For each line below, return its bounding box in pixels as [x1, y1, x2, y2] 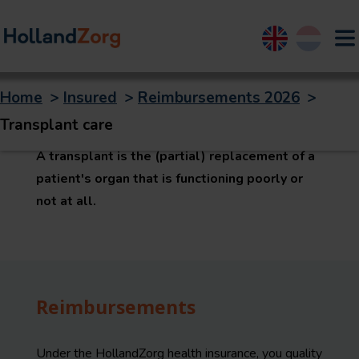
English [260, 27, 301, 45]
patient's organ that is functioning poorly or [36, 170, 303, 188]
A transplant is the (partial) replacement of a [36, 147, 315, 165]
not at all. [36, 192, 96, 210]
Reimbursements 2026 [138, 87, 300, 108]
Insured [63, 87, 117, 108]
